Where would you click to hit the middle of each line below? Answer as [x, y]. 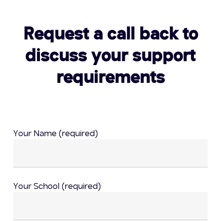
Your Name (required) [55, 134]
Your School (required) [57, 186]
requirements [110, 78]
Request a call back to [110, 35]
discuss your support [110, 56]
